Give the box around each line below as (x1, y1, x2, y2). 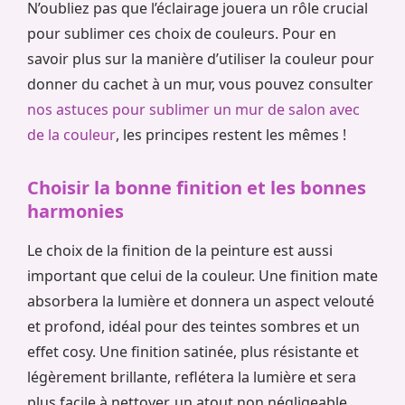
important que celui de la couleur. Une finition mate (27, 266, 378, 287)
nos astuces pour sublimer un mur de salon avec (27, 99, 360, 120)
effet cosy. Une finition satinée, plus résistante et (27, 342, 359, 363)
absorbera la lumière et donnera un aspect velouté (27, 291, 374, 312)
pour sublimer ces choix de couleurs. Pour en (27, 24, 336, 44)
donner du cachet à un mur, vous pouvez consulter (27, 74, 373, 95)
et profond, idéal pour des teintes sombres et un (27, 316, 360, 337)
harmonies (27, 199, 124, 224)
